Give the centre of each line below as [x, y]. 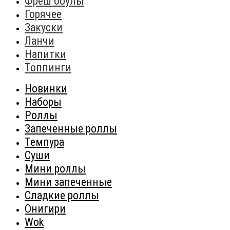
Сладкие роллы [62, 195]
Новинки [46, 88]
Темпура [44, 142]
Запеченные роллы [71, 128]
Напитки [45, 54]
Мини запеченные [68, 182]
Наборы [43, 102]
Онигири [45, 208]
